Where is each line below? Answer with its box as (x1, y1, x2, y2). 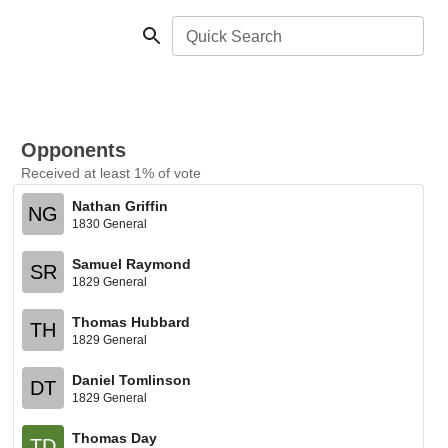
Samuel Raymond (72, 255, 192, 272)
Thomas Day (72, 429, 158, 446)
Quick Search (186, 28, 282, 45)
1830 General (72, 216, 148, 231)
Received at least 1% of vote (21, 165, 202, 181)
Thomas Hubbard (72, 313, 191, 330)
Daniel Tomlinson (72, 371, 192, 388)
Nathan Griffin (72, 197, 169, 214)
